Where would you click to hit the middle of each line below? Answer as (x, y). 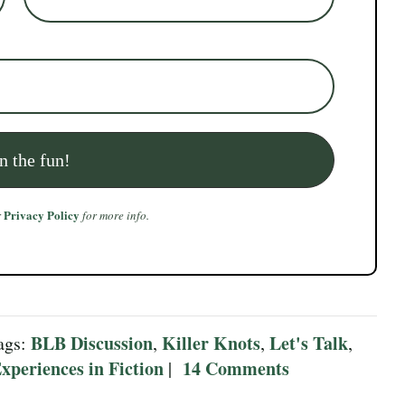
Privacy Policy (42, 214)
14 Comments (236, 368)
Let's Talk (309, 343)
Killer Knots (211, 343)
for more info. (115, 215)
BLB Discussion (92, 343)
